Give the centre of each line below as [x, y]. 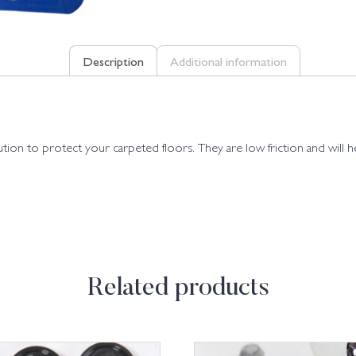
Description [113, 61]
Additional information [228, 61]
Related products [178, 288]
